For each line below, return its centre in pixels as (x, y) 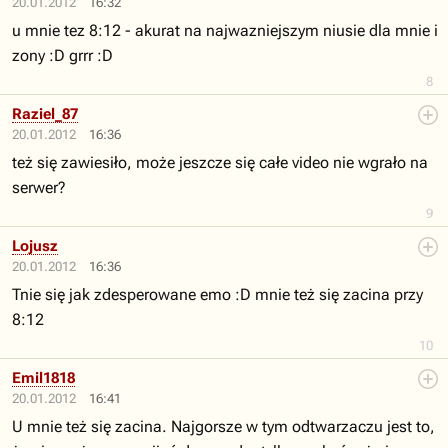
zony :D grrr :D (62, 55)
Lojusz (35, 246)
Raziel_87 (45, 114)
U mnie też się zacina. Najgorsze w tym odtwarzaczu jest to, (223, 426)
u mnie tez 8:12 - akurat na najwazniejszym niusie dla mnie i (225, 30)
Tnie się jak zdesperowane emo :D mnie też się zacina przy (217, 294)
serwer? (39, 187)
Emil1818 (43, 378)
